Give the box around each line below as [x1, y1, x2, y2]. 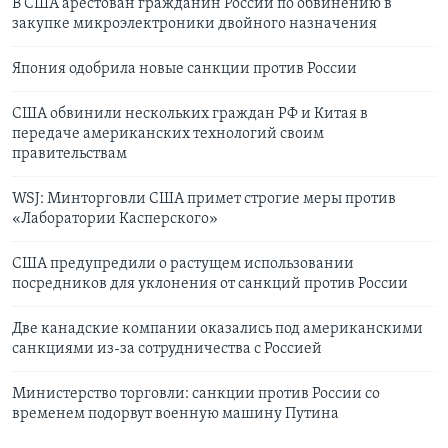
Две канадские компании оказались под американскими [12, 321, 423, 338]
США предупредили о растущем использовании [12, 256, 354, 273]
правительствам [12, 146, 127, 163]
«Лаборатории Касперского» [12, 211, 218, 228]
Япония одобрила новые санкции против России [12, 61, 357, 78]
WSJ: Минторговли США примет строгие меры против [12, 191, 396, 208]
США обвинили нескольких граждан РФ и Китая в [12, 106, 368, 123]
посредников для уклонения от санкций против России [12, 276, 408, 293]
